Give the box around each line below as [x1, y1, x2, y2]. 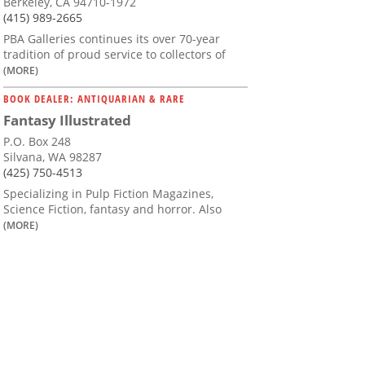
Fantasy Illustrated [3, 110, 131, 130]
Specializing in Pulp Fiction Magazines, [3, 185, 213, 201]
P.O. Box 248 [3, 133, 71, 149]
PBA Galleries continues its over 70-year [3, 30, 220, 46]
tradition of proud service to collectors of [3, 46, 226, 62]
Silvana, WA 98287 [3, 148, 102, 165]
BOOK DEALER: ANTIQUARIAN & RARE [3, 90, 185, 106]
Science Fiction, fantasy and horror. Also [3, 200, 222, 217]
